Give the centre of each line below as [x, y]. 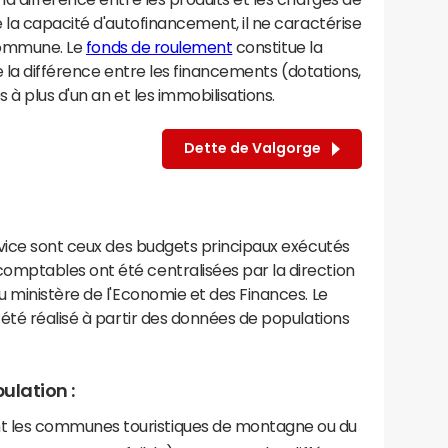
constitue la [277, 46]
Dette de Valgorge [255, 148]
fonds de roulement [159, 46]
